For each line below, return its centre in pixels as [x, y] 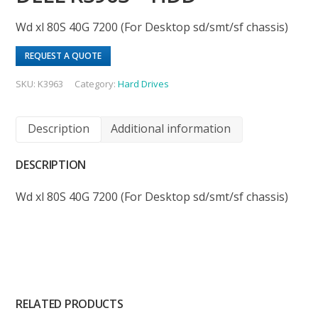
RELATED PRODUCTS [70, 303]
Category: [97, 83]
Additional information [171, 129]
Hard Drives [144, 83]
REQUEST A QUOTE [64, 55]
